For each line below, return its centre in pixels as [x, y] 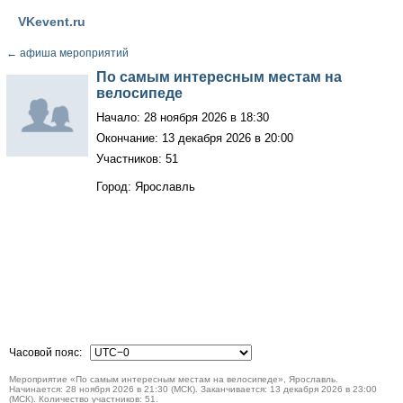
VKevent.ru [51, 22]
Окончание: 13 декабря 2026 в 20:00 [194, 138]
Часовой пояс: [49, 353]
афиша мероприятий [72, 53]
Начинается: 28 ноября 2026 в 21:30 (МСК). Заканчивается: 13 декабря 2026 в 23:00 [193, 389]
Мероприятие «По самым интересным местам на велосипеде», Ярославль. [173, 379]
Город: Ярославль [145, 187]
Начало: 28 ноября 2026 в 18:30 [182, 117]
